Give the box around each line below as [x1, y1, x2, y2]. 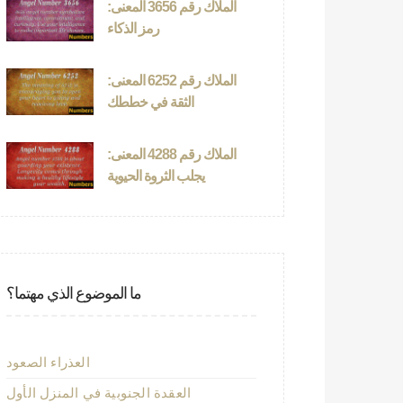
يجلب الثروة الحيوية [107, 168, 205, 184]
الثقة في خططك [107, 94, 194, 111]
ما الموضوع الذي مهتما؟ [6, 282, 141, 303]
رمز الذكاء [107, 21, 160, 37]
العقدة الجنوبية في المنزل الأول [6, 384, 192, 401]
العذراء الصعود [6, 354, 90, 371]
